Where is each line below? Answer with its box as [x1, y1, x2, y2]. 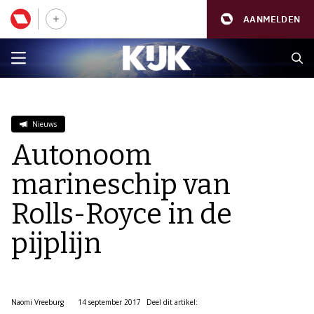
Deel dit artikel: [146, 297, 198, 307]
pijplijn [11, 227, 102, 261]
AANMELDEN [243, 13, 300, 25]
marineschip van [11, 168, 231, 202]
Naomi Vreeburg [11, 297, 64, 307]
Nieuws [30, 119, 57, 129]
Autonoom [11, 139, 151, 172]
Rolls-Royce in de [11, 198, 232, 231]
